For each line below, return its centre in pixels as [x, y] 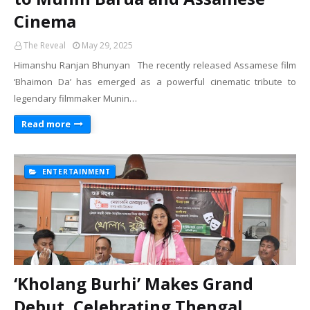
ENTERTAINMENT [75, 172]
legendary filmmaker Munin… [75, 98]
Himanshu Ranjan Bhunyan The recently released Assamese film [155, 65]
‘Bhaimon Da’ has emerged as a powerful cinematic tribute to [155, 82]
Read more [46, 124]
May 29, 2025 [107, 45]
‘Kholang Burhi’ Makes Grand [134, 283]
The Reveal [45, 45]
